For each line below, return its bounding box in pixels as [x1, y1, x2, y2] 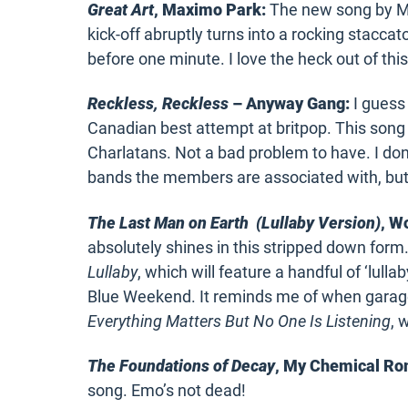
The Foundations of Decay [87, 356, 275, 376]
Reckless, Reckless [87, 94, 229, 114]
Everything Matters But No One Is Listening [87, 311, 391, 331]
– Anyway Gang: [229, 94, 350, 114]
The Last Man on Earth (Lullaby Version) [87, 212, 381, 232]
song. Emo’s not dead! [87, 381, 246, 401]
